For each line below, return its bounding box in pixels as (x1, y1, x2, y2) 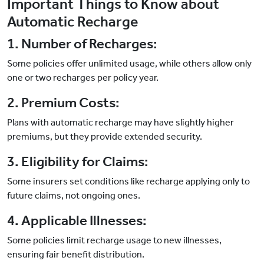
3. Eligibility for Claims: (7, 153, 148, 170)
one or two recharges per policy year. (7, 72, 159, 84)
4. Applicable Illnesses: (7, 212, 147, 229)
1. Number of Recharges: (7, 35, 157, 52)
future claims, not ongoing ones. (7, 190, 140, 202)
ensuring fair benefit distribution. (7, 249, 144, 260)
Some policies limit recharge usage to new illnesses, (7, 235, 222, 246)
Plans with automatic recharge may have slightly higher (7, 117, 234, 128)
